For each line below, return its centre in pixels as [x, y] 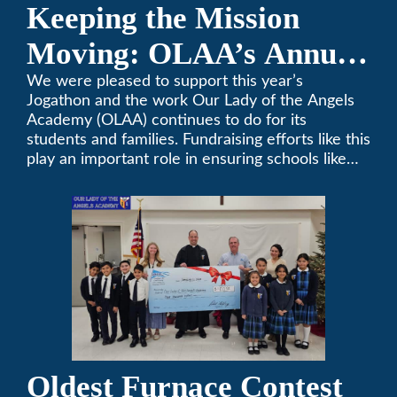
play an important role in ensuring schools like [187, 160]
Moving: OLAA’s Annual [194, 54]
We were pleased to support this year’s [165, 82]
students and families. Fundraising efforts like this [198, 140]
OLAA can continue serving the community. [179, 179]
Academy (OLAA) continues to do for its [167, 121]
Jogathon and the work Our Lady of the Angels [191, 101]
